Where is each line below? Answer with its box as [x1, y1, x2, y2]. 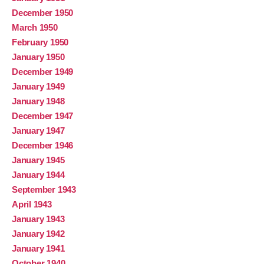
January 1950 [12, 52, 65, 62]
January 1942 [12, 229, 65, 239]
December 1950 [12, 8, 74, 18]
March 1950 [12, 22, 58, 33]
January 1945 [12, 155, 65, 166]
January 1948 [12, 96, 65, 107]
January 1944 [12, 170, 65, 180]
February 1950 [12, 37, 69, 48]
